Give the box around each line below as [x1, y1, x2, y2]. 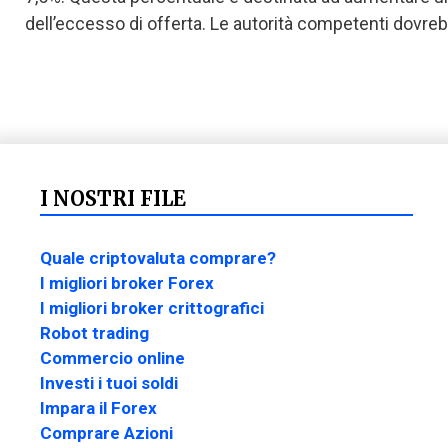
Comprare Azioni [40, 423, 173, 443]
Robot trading [40, 323, 149, 343]
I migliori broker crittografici [40, 298, 264, 318]
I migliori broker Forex [40, 273, 214, 293]
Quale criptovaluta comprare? [40, 248, 276, 268]
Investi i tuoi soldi [40, 373, 178, 393]
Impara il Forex [40, 398, 157, 418]
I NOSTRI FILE [40, 186, 186, 212]
